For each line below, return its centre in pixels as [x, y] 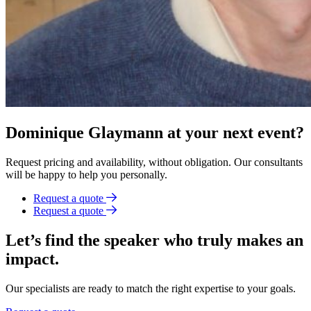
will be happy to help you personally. [86, 175]
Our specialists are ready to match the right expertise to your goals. [151, 288]
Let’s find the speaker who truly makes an [154, 240]
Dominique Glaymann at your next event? [155, 133]
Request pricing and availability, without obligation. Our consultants [154, 162]
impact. [32, 259]
